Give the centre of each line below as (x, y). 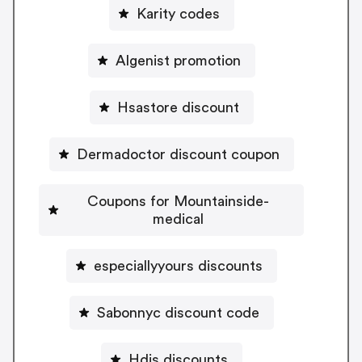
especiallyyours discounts (178, 265)
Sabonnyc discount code (178, 312)
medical (178, 219)
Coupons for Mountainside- (178, 201)
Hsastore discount (178, 107)
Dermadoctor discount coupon (178, 154)
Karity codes (178, 13)
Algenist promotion (178, 60)
